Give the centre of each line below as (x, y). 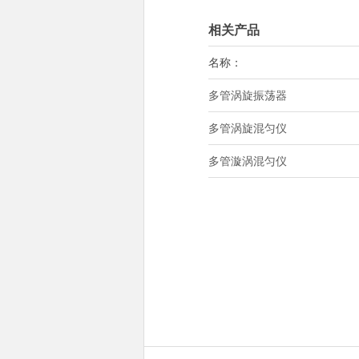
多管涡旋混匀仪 (248, 128)
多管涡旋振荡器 (248, 95)
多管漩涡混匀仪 (248, 161)
